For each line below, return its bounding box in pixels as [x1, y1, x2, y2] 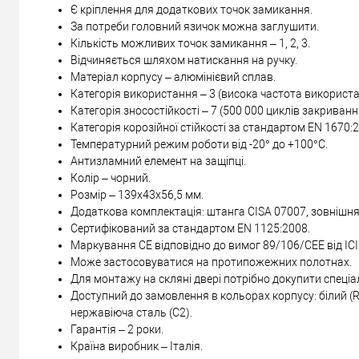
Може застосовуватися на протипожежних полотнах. [71, 256, 352, 269]
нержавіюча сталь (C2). [71, 306, 192, 320]
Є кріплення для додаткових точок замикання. [71, 3, 313, 17]
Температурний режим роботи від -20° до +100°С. [71, 138, 328, 151]
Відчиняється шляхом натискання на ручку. [71, 54, 297, 67]
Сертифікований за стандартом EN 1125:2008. [71, 222, 310, 236]
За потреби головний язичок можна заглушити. [71, 20, 319, 34]
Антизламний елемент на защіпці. [71, 155, 246, 168]
